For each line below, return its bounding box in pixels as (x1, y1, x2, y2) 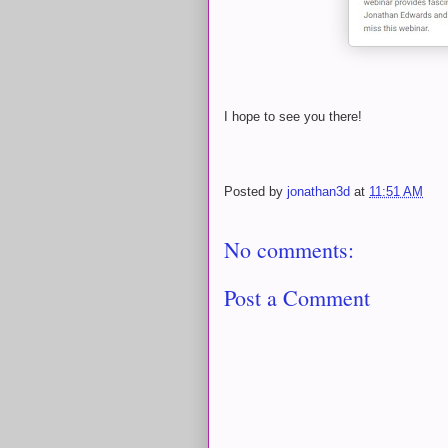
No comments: (224, 234, 354, 264)
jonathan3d (287, 183, 350, 199)
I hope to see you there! (224, 108, 362, 124)
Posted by (224, 183, 287, 199)
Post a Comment (224, 283, 370, 312)
